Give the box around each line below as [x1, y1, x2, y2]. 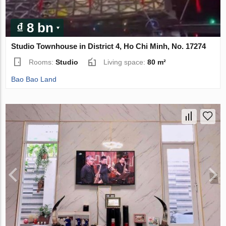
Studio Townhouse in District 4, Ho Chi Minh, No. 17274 [11, 42, 206, 51]
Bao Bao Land [11, 75, 57, 84]
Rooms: [29, 58, 56, 67]
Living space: [103, 58, 148, 67]
